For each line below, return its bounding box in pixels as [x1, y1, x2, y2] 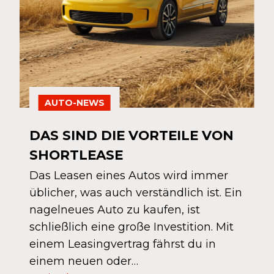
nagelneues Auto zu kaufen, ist [29, 202, 200, 217]
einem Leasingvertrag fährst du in [29, 237, 216, 251]
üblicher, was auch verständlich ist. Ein [29, 185, 242, 199]
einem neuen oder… [29, 254, 138, 268]
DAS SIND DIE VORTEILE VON [29, 127, 234, 143]
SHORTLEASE [29, 146, 123, 163]
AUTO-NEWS [44, 97, 105, 108]
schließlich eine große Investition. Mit [29, 220, 234, 234]
